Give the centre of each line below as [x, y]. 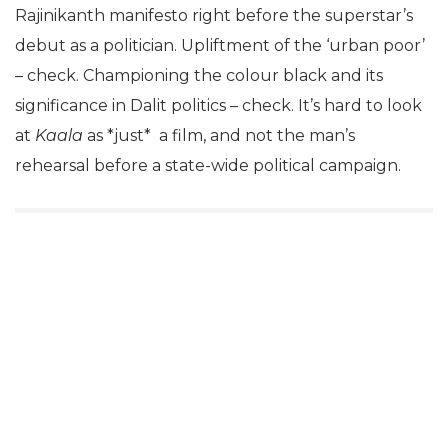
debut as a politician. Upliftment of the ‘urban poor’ [220, 46]
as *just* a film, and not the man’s [221, 136]
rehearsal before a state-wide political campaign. [208, 166]
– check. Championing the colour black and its [199, 76]
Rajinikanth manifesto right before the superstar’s [214, 16]
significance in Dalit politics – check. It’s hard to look [218, 106]
